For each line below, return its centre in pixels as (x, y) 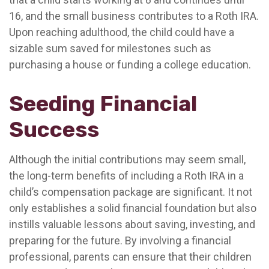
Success (54, 129)
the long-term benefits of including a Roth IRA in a (126, 176)
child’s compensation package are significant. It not (131, 192)
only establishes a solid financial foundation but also (133, 208)
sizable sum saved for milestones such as (110, 48)
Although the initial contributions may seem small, (127, 159)
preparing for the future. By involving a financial (120, 240)
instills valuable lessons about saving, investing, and (132, 224)
